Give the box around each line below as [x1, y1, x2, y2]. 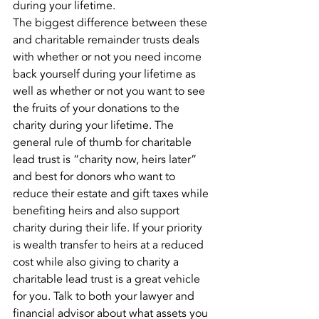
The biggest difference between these [13, 15, 210, 31]
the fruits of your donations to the [13, 100, 182, 116]
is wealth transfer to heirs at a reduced [13, 237, 206, 253]
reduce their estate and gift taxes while [13, 186, 211, 202]
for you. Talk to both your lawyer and [13, 288, 197, 304]
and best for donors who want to [13, 169, 178, 184]
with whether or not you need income [13, 49, 204, 65]
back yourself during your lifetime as [13, 66, 199, 82]
